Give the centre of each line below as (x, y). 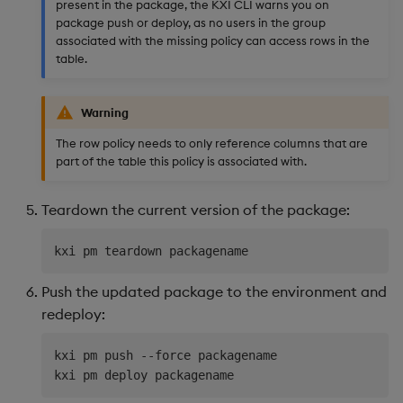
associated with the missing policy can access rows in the (213, 40)
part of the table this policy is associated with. (181, 161)
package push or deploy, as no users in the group (191, 22)
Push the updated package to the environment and (214, 292)
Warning (105, 112)
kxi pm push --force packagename (169, 356)
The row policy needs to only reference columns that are (212, 143)
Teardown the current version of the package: (196, 210)
